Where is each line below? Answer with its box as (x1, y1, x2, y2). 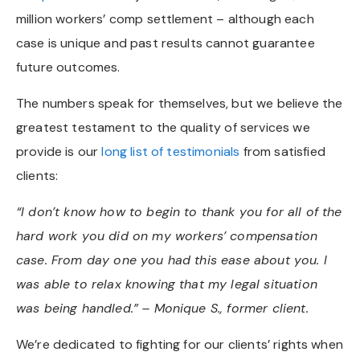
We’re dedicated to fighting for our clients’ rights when (16, 335, 343, 353)
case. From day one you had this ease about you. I (16, 251, 327, 268)
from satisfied (239, 142, 325, 160)
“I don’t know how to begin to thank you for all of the (16, 202, 342, 220)
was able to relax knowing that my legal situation (16, 275, 317, 292)
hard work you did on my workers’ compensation (16, 227, 318, 244)
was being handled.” (16, 299, 139, 317)
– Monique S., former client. (141, 299, 309, 317)
